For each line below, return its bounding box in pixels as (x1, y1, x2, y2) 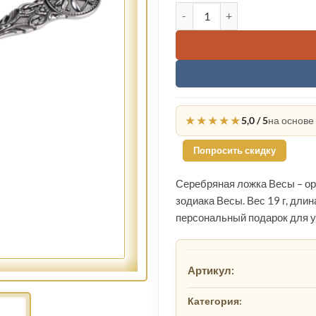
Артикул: (188, 264, 234, 277)
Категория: (188, 295, 242, 308)
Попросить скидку (193, 145, 276, 157)
